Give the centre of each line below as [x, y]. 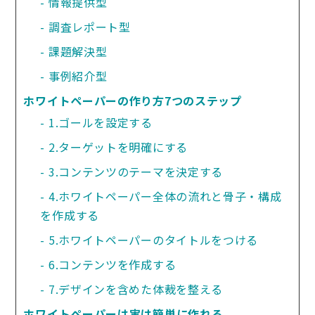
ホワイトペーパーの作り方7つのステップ [133, 101]
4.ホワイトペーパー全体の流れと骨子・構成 [165, 196]
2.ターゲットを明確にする [118, 147]
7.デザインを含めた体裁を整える [136, 289]
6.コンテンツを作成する [112, 264]
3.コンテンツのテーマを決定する [136, 172]
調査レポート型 [89, 27]
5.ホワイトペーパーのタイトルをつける [153, 240]
